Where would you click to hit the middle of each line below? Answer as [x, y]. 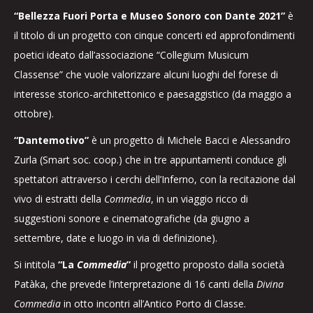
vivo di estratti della [59, 199]
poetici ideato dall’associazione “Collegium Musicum [131, 55]
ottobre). [34, 114]
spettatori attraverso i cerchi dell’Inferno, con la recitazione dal [155, 179]
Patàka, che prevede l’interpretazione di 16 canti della [135, 284]
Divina [270, 284]
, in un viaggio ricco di [199, 199]
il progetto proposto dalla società [208, 264]
